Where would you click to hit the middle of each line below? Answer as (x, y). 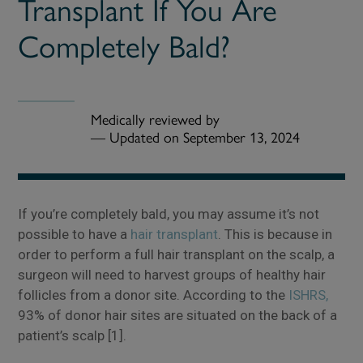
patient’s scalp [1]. (73, 336)
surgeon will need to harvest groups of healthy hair (172, 275)
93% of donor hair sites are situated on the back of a (178, 316)
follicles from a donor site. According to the (154, 295)
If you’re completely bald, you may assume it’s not (169, 214)
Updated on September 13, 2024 (205, 138)
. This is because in (275, 235)
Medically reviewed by (156, 120)
